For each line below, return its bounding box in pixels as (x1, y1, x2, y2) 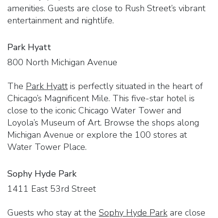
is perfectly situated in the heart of (68, 80, 203, 92)
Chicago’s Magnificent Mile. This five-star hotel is (7, 92, 195, 104)
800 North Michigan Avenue (7, 56, 117, 68)
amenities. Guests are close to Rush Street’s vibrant (7, 2, 205, 14)
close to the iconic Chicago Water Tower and (7, 104, 181, 116)
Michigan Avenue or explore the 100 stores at (7, 128, 187, 141)
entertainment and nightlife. (7, 14, 114, 26)
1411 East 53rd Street (7, 182, 96, 195)
